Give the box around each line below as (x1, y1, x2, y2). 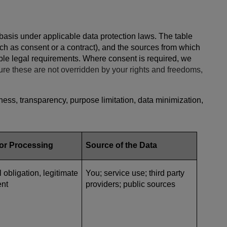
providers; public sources (86, 179, 175, 188)
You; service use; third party (86, 168, 184, 177)
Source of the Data (86, 140, 159, 149)
